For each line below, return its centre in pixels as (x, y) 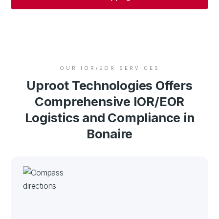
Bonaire (109, 133)
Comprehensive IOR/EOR (109, 101)
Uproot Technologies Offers (109, 85)
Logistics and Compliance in (109, 117)
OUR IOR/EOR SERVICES (110, 68)
